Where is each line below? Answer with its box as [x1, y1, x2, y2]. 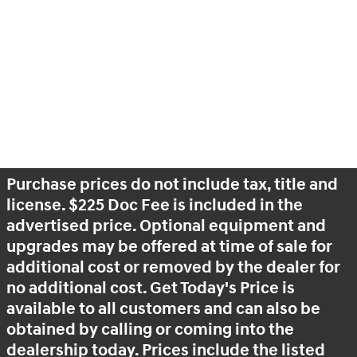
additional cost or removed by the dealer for [6, 257, 340, 278]
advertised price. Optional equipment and [6, 216, 326, 237]
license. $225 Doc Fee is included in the [6, 195, 303, 216]
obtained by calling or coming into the [6, 320, 294, 340]
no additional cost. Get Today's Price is [6, 278, 295, 299]
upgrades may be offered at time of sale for [6, 237, 332, 257]
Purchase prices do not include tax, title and [6, 175, 338, 195]
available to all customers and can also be [6, 299, 320, 320]
